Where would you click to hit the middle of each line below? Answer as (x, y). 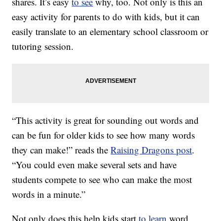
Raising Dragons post (151, 150)
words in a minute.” (49, 194)
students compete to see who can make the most (102, 180)
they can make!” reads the (61, 150)
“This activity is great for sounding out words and (106, 120)
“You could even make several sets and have (94, 165)
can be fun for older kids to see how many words (104, 135)
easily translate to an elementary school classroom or (110, 32)
